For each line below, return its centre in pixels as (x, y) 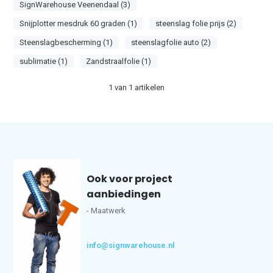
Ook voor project (130, 179)
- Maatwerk (106, 211)
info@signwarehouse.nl (131, 245)
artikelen (149, 87)
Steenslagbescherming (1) (66, 42)
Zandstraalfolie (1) (119, 61)
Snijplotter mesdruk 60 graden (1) (79, 23)
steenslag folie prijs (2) (196, 23)
